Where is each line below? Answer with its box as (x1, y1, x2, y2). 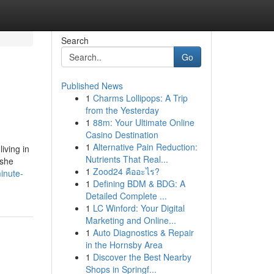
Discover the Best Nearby (92, 251, 191, 263)
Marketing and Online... (85, 214, 176, 226)
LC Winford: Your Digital (92, 202, 185, 214)
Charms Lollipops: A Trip (92, 92, 188, 104)
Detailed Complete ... (85, 190, 167, 202)
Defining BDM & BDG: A (92, 177, 185, 190)
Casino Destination (85, 128, 158, 141)
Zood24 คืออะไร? (92, 165, 160, 177)
